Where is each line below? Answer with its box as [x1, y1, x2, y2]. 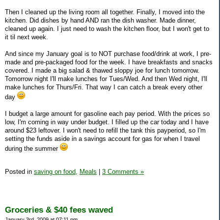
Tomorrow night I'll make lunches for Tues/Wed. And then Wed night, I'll [5, 75, 207, 82]
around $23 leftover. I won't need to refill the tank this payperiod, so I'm [5, 126, 206, 134]
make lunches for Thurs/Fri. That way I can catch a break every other [5, 83, 202, 91]
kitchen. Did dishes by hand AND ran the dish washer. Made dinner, [5, 16, 196, 24]
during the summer [5, 144, 60, 152]
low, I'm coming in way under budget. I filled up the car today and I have [5, 118, 209, 126]
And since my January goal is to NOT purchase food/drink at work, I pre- [5, 50, 211, 57]
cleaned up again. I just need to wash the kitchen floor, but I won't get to [5, 25, 209, 32]
